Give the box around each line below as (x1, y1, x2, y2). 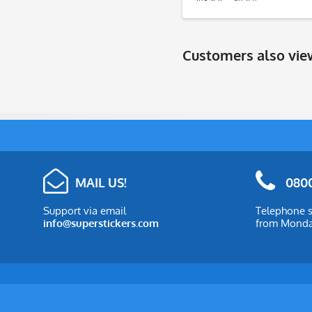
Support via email (43, 203, 126, 217)
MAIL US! (75, 174, 127, 190)
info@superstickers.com (43, 216, 159, 230)
